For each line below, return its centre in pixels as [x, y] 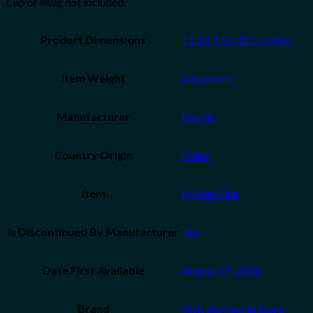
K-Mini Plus [210, 193]
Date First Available [93, 270]
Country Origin [93, 154]
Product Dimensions [93, 39]
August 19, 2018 [221, 270]
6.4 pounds [208, 78]
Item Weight [93, 78]
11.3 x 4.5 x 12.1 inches [236, 39]
